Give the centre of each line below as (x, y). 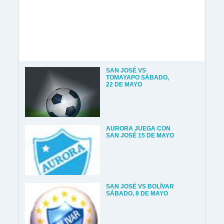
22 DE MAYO (124, 84)
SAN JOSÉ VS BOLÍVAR (140, 186)
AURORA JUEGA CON (138, 128)
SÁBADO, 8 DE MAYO (137, 193)
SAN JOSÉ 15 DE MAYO (140, 135)
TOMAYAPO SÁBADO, (137, 77)
